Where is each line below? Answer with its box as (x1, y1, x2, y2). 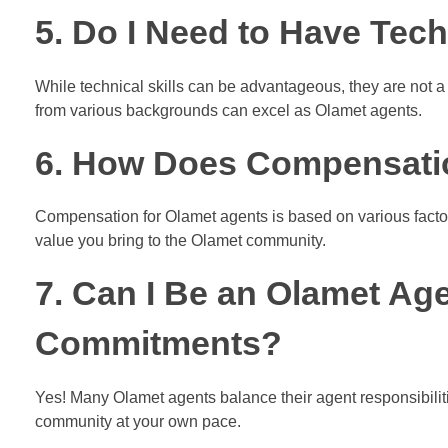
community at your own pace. (35, 413, 241, 431)
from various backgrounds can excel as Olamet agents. (35, 101, 422, 119)
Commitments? (35, 325, 282, 363)
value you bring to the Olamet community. (35, 232, 326, 250)
